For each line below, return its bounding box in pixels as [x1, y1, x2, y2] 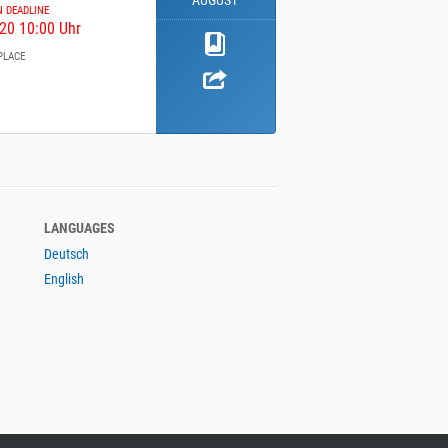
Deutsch [44, 246, 89, 263]
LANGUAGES [44, 220, 115, 237]
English [44, 271, 84, 288]
